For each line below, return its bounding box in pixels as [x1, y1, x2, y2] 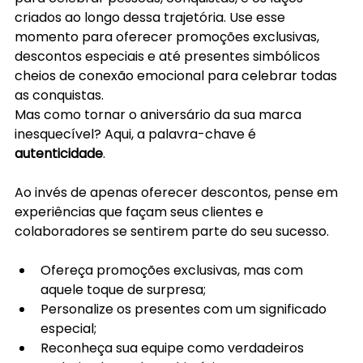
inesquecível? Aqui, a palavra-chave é [15, 124, 259, 143]
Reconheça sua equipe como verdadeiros [41, 338, 307, 357]
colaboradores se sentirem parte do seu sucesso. [15, 221, 332, 241]
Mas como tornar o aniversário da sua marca [15, 105, 305, 124]
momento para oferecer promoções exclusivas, [15, 27, 322, 46]
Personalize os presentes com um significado [41, 299, 330, 318]
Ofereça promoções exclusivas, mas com [41, 260, 306, 280]
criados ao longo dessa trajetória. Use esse [15, 7, 288, 27]
